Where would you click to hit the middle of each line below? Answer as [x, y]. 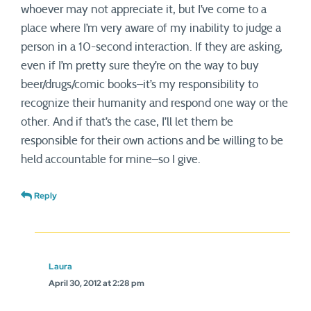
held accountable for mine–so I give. [111, 160]
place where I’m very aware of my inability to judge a [151, 28]
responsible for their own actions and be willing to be [152, 141]
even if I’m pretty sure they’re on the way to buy [140, 66]
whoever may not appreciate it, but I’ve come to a [144, 10]
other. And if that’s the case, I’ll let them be [127, 122]
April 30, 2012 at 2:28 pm [96, 284]
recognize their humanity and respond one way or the [154, 103]
